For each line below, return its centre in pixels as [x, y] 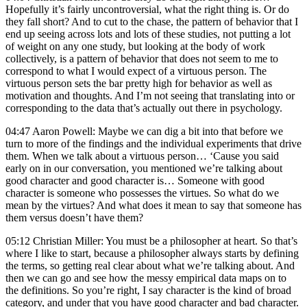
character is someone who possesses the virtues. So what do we [142, 193]
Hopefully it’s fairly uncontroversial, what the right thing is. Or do [147, 9]
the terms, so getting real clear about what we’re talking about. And [150, 265]
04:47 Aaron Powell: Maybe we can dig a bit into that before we [144, 131]
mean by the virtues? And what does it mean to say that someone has [153, 205]
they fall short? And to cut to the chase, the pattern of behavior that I [152, 21]
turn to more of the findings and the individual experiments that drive [153, 143]
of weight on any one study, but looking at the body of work [135, 46]
